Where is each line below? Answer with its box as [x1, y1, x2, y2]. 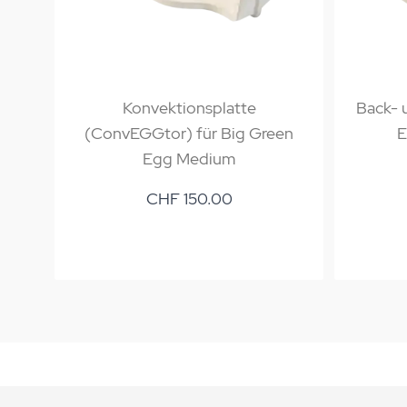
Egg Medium [143, 148, 235, 169]
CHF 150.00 [145, 188, 233, 209]
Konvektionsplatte [122, 97, 256, 118]
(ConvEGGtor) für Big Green [84, 123, 293, 144]
